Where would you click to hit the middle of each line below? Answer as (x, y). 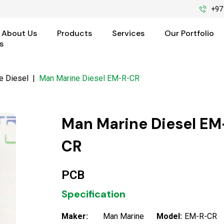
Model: (169, 216)
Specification (93, 194)
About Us (19, 33)
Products (74, 33)
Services (128, 33)
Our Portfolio (189, 33)
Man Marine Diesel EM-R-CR (89, 78)
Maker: (75, 216)
